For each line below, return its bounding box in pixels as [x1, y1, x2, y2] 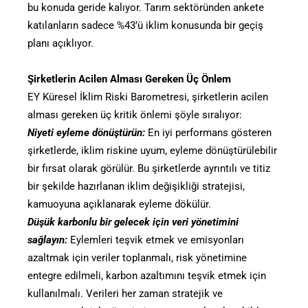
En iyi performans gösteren [145, 126, 272, 139]
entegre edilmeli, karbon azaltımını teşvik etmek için [27, 269, 266, 282]
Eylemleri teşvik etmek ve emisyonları [67, 233, 244, 246]
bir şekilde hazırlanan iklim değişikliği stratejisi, [27, 179, 245, 192]
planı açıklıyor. [27, 36, 93, 49]
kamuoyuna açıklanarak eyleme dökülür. [27, 197, 211, 210]
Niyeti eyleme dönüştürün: [27, 126, 145, 139]
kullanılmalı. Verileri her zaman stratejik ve [27, 287, 223, 300]
